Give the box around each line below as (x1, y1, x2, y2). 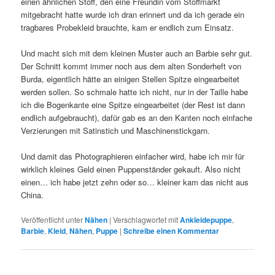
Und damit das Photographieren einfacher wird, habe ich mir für (21, 150, 245, 163)
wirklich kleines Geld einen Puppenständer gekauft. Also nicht (21, 163, 241, 176)
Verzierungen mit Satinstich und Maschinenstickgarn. (21, 124, 211, 136)
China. (21, 189, 44, 201)
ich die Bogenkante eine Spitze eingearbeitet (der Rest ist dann (21, 98, 246, 110)
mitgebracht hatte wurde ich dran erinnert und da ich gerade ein (21, 8, 245, 20)
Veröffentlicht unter (21, 214, 83, 225)
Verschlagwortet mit (113, 214, 179, 225)
